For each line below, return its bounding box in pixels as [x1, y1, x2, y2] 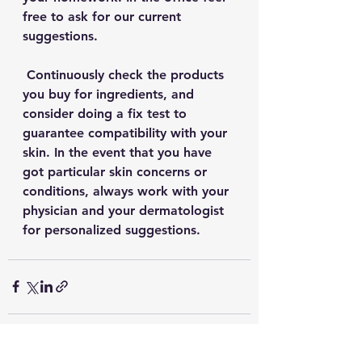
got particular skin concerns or [23, 163, 211, 179]
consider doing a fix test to [23, 105, 191, 121]
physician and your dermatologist [23, 202, 228, 218]
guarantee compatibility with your [23, 124, 231, 141]
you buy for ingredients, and [23, 86, 198, 102]
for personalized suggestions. [23, 221, 204, 238]
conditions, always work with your [23, 183, 233, 199]
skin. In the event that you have [23, 144, 216, 160]
